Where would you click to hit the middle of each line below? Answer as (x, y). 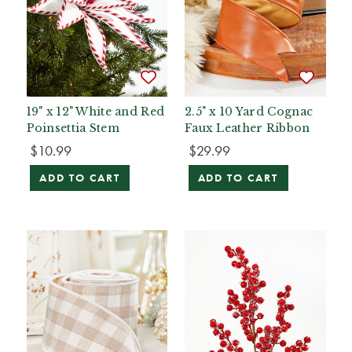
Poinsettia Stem (73, 128)
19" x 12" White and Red (95, 111)
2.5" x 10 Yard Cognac (249, 111)
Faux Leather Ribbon (247, 128)
